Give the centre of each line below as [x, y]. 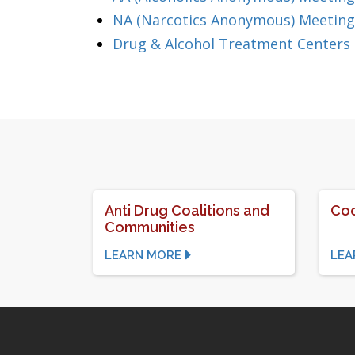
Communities [150, 227]
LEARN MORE [143, 255]
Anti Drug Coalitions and [187, 210]
